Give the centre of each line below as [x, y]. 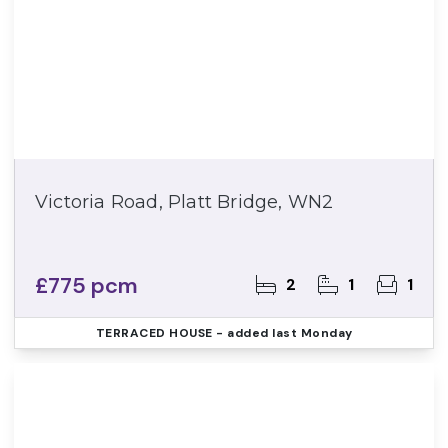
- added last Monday [282, 333]
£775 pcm [87, 285]
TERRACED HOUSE [154, 333]
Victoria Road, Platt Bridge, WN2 [184, 202]
